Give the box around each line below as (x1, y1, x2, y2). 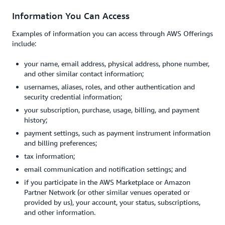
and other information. (24, 208, 95, 216)
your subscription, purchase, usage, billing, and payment (24, 105, 199, 114)
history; (24, 116, 49, 124)
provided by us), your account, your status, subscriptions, (24, 198, 200, 206)
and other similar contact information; (24, 69, 146, 78)
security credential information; (24, 92, 122, 101)
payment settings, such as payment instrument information (24, 129, 210, 137)
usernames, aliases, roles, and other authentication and (24, 82, 195, 91)
